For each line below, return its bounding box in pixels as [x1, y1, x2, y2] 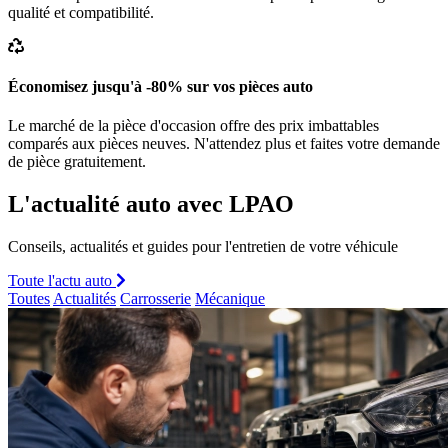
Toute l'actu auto [8, 271, 116, 289]
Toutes [8, 289, 50, 307]
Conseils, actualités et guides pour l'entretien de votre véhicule [8, 237, 398, 255]
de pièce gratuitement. [8, 152, 146, 170]
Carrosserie [120, 289, 191, 307]
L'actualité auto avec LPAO [8, 190, 294, 217]
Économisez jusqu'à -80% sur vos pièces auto [8, 77, 313, 95]
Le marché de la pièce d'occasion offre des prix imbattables [8, 116, 379, 134]
